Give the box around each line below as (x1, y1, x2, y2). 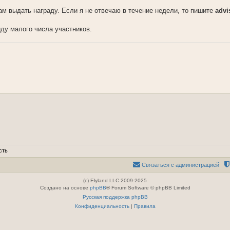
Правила (133, 203, 156, 209)
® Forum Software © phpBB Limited (106, 184, 190, 190)
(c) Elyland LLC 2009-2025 (83, 177, 147, 183)
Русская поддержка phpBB (82, 194, 148, 200)
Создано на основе (40, 184, 90, 190)
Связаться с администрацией (142, 161, 219, 168)
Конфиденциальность (74, 203, 129, 209)
